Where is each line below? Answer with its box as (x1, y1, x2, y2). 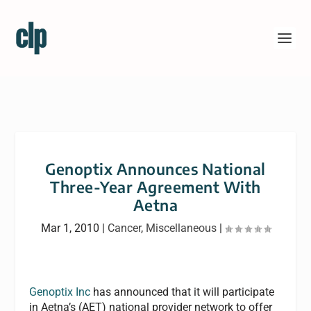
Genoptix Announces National (45, 159, 266, 178)
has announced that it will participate (90, 285, 275, 299)
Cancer (107, 221, 141, 235)
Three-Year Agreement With (50, 177, 261, 196)
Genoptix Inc (29, 285, 91, 299)
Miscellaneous (145, 221, 217, 235)
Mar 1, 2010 (40, 221, 99, 235)
